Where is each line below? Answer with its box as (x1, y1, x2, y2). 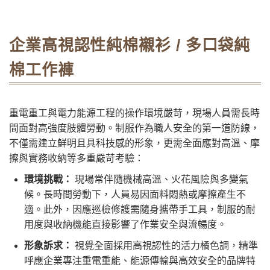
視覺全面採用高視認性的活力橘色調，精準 (72, 240, 258, 251)
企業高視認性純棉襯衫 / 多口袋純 (9, 36, 251, 54)
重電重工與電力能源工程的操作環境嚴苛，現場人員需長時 (9, 107, 260, 118)
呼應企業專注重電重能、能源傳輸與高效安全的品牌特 (24, 255, 256, 266)
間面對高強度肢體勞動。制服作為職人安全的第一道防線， (9, 122, 260, 133)
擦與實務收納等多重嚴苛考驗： (9, 152, 144, 163)
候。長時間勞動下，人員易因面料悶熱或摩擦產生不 (24, 189, 246, 199)
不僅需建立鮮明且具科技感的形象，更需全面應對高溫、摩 (9, 137, 260, 148)
